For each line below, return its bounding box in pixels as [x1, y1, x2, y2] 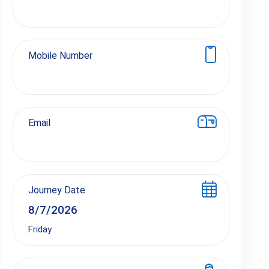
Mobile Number [28, 50, 92, 61]
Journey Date [28, 184, 85, 196]
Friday [28, 224, 52, 235]
